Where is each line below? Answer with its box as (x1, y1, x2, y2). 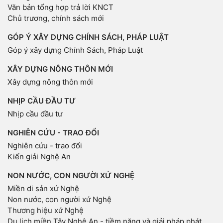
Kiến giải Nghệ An (7, 152, 71, 162)
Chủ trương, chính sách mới (7, 13, 104, 23)
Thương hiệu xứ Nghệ (7, 206, 84, 216)
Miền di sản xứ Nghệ (7, 184, 79, 194)
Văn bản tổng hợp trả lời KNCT (7, 2, 113, 12)
